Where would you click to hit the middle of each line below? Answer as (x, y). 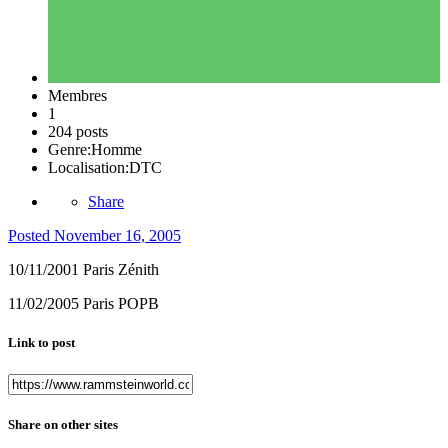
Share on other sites (63, 424)
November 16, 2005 (117, 236)
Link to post (41, 343)
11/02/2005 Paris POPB (83, 304)
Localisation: (88, 168)
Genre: (69, 150)
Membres (77, 96)
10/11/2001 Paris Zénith (83, 270)
